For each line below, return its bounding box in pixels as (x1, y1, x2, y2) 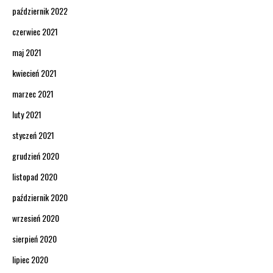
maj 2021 (12, 45, 41, 58)
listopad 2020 (12, 169, 57, 183)
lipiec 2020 (12, 252, 48, 266)
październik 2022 (12, 4, 68, 17)
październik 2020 (12, 190, 68, 204)
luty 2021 (12, 107, 41, 121)
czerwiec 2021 (12, 24, 58, 38)
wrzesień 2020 (12, 211, 59, 224)
